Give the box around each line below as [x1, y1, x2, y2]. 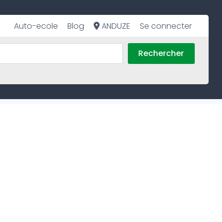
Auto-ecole [13, 20, 58, 32]
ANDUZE [100, 20, 131, 32]
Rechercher [138, 48, 184, 59]
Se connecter [140, 20, 192, 32]
